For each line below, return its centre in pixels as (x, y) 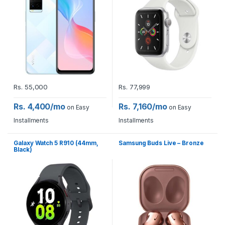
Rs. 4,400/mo (40, 106)
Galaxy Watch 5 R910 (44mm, (56, 143)
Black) (23, 149)
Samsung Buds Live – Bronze (161, 143)
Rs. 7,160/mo (143, 106)
